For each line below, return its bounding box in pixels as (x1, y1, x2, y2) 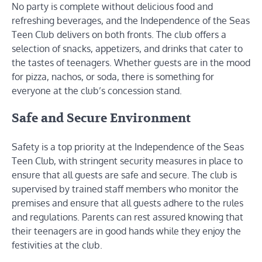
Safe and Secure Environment (12, 111, 191, 127)
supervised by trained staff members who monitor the (12, 183, 239, 195)
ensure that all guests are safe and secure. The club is (12, 169, 237, 181)
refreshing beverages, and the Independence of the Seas (12, 14, 250, 26)
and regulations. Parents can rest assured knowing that (12, 211, 243, 223)
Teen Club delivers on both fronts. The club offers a (12, 28, 226, 40)
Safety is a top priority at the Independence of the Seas (12, 141, 244, 153)
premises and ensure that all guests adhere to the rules (12, 197, 243, 209)
